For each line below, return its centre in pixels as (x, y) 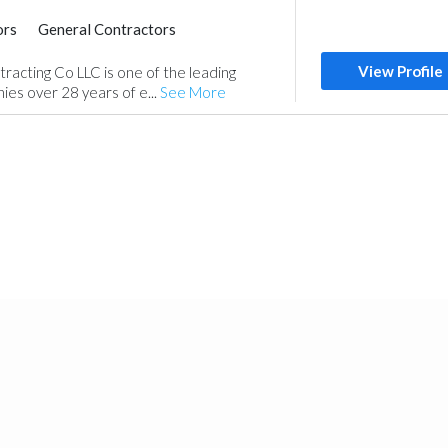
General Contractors (106, 29)
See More (192, 92)
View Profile (401, 71)
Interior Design (71, 51)
